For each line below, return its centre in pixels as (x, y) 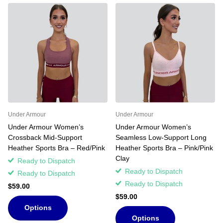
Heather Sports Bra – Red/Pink (56, 148)
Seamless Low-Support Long (161, 137)
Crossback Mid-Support (45, 137)
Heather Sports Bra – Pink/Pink (164, 148)
